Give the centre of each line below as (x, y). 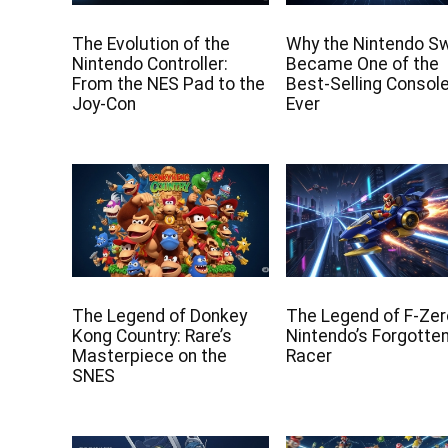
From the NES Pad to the (169, 84)
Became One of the (363, 64)
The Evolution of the (151, 44)
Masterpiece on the (150, 355)
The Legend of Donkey (160, 315)
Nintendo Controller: (150, 64)
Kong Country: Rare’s (152, 335)
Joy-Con (104, 104)
